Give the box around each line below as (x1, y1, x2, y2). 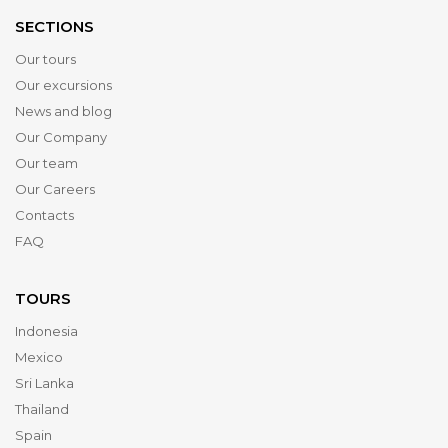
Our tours (15, 51, 76, 67)
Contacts (15, 207, 74, 223)
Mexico (15, 349, 63, 365)
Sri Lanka (15, 375, 74, 391)
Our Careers (15, 181, 95, 197)
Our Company (15, 129, 107, 145)
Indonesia (15, 323, 78, 339)
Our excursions (15, 77, 112, 93)
